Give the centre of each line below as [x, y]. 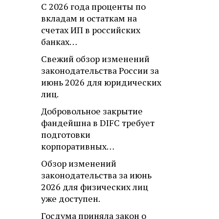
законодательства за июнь [96, 175]
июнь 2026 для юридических [101, 82]
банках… [59, 42]
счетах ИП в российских [91, 30]
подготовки [66, 135]
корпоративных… [78, 146]
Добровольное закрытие [92, 111]
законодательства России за [100, 71]
